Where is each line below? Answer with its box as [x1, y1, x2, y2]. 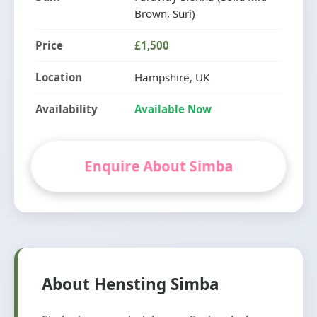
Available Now [134, 101, 212, 116]
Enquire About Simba [86, 156, 231, 175]
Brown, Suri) [134, 6, 195, 21]
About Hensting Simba [42, 272, 219, 295]
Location [35, 69, 82, 84]
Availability [35, 101, 98, 116]
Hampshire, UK [134, 69, 209, 84]
